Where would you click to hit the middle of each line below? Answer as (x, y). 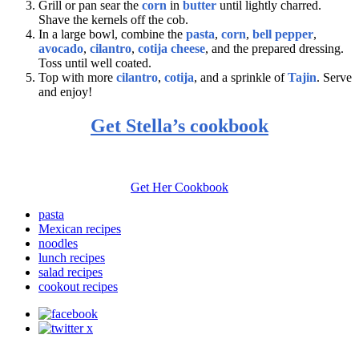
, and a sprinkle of (241, 77)
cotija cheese (171, 48)
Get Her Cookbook (179, 187)
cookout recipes (78, 286)
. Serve (334, 77)
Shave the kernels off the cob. (113, 19)
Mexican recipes (80, 228)
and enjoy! (65, 91)
